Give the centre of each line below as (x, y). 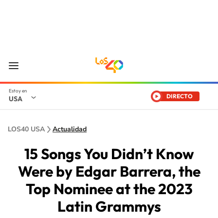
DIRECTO (180, 96)
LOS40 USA (26, 129)
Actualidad (70, 129)
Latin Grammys (109, 206)
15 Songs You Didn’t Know (109, 154)
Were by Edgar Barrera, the (109, 171)
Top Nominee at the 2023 (109, 189)
